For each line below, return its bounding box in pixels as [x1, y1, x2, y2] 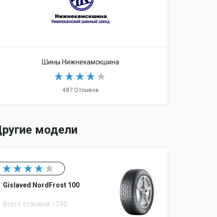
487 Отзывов [62, 87, 99, 93]
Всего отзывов [3, 200, 51, 208]
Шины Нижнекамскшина [42, 58, 119, 66]
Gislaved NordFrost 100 [3, 181, 79, 189]
